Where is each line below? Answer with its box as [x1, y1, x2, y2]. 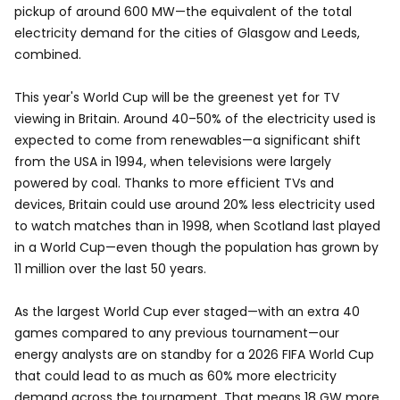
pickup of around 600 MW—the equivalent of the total [14, 3, 352, 21]
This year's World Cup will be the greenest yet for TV [14, 88, 339, 106]
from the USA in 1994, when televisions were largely [14, 153, 331, 171]
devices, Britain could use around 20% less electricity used [14, 196, 375, 213]
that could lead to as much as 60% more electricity [14, 367, 337, 385]
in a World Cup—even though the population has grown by [14, 238, 379, 256]
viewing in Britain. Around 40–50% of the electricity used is [14, 110, 376, 128]
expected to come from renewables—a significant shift [14, 131, 361, 149]
